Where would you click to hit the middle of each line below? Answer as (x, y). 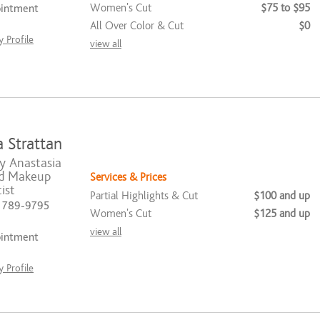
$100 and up (282, 196)
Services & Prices (128, 177)
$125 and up (282, 214)
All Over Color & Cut (137, 25)
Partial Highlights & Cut (144, 196)
